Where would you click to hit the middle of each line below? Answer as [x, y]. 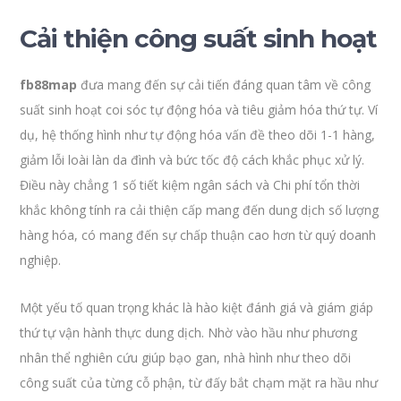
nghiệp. [41, 260]
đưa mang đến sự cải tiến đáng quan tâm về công [224, 85]
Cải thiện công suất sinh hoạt [199, 38]
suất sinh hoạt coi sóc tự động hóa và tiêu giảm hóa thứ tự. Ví [199, 110]
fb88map [49, 85]
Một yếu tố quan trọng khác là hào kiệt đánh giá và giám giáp [197, 307]
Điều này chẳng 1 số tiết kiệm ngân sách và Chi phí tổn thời [190, 185]
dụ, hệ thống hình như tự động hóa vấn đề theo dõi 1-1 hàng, [198, 135]
